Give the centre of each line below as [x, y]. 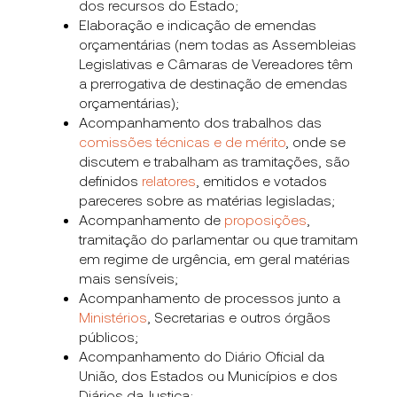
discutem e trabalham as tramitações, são [215, 160]
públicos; [109, 336]
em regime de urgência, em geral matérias [215, 258]
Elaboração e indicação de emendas [198, 24]
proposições [266, 219]
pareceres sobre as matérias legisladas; [207, 199]
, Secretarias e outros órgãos [239, 316]
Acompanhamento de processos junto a [210, 297]
